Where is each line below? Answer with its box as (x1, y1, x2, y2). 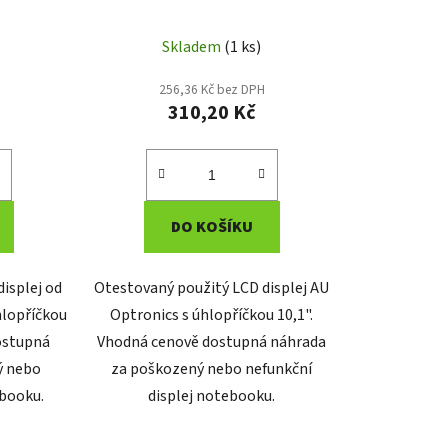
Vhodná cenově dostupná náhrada (97, 330, 327, 353)
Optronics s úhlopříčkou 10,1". (110, 303, 314, 326)
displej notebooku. (148, 384, 276, 407)
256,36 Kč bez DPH (158, 79, 265, 99)
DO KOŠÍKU (170, 215, 253, 238)
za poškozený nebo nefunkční (111, 357, 313, 380)
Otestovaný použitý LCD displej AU (94, 276, 330, 299)
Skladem (162, 35, 225, 58)
